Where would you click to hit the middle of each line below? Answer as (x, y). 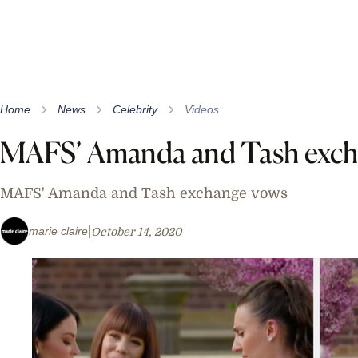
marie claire (58, 231)
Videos (202, 109)
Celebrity (135, 109)
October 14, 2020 (136, 231)
